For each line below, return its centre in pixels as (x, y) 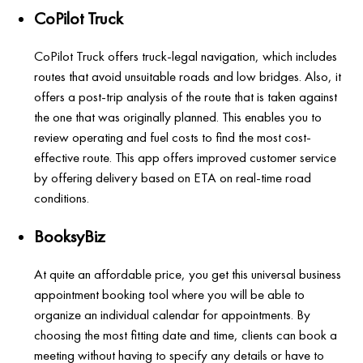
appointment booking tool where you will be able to (170, 294)
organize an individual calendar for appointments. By (173, 314)
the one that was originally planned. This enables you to (178, 116)
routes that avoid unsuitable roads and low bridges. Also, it (188, 76)
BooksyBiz (70, 236)
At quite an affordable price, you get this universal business (188, 273)
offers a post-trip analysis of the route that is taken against (186, 96)
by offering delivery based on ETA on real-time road (173, 177)
